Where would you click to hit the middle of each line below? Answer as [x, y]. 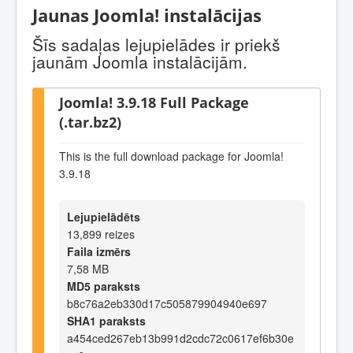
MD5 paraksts [104, 286]
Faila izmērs [99, 251]
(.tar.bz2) [90, 121]
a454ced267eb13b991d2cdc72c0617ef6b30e [180, 338]
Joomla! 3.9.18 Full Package [154, 102]
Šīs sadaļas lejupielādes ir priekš [156, 44]
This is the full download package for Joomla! [171, 156]
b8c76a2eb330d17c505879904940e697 [167, 303]
